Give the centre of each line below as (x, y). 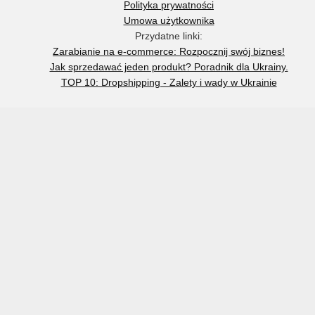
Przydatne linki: (169, 36)
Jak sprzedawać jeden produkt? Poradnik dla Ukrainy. (169, 66)
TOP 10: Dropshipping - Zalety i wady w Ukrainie (169, 82)
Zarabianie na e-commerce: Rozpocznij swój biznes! (169, 51)
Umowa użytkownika (169, 20)
